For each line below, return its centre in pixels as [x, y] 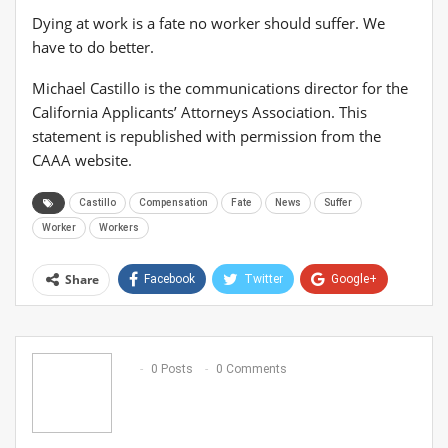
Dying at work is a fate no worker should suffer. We [208, 22]
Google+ [354, 278]
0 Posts [172, 369]
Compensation [173, 202]
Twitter [263, 278]
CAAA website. [82, 159]
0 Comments [251, 369]
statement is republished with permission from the [206, 135]
